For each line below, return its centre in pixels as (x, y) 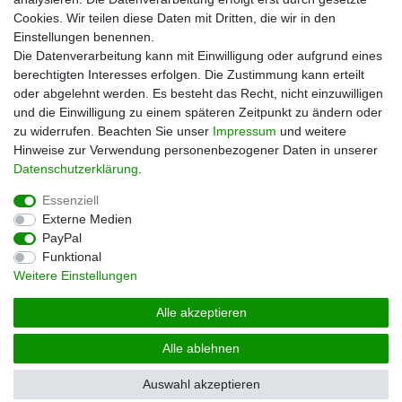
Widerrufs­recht (124, 306)
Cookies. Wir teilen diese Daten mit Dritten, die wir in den (175, 18)
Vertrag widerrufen (251, 307)
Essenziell (70, 200)
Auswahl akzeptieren (201, 384)
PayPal (61, 238)
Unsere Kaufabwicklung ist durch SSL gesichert (201, 75)
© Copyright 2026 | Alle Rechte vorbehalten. (201, 358)
